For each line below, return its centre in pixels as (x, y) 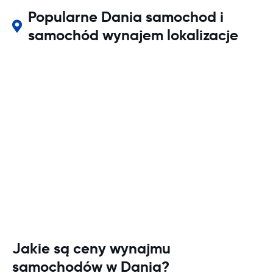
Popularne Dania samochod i (126, 17)
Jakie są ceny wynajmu (91, 249)
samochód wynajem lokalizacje (133, 35)
